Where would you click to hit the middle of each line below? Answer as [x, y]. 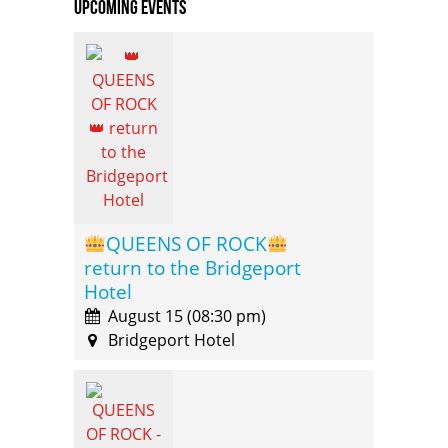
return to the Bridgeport [192, 268]
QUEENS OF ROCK [186, 244]
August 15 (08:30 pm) [185, 316]
